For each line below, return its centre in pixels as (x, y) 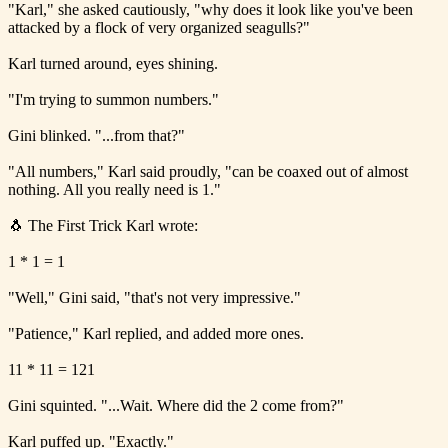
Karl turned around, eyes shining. (113, 63)
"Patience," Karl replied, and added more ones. (156, 333)
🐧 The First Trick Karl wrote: (103, 225)
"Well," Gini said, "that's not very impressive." (154, 297)
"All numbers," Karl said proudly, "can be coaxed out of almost (208, 171)
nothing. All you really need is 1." (114, 189)
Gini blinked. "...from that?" (96, 135)
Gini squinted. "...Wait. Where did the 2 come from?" (176, 405)
